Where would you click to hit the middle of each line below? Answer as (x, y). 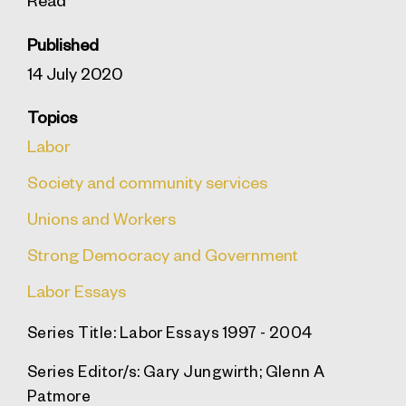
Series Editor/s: (84, 370)
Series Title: (72, 331)
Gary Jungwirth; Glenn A (232, 370)
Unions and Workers (101, 217)
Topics (52, 116)
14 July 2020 (75, 72)
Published (63, 43)
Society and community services (147, 181)
